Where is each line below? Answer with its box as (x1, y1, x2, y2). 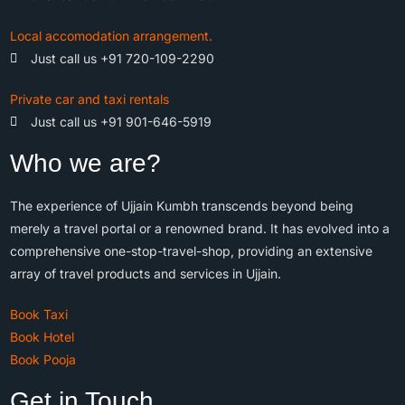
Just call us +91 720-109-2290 (30, 51, 214, 67)
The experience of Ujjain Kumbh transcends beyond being (10, 198, 353, 214)
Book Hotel (10, 329, 74, 345)
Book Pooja (10, 352, 76, 368)
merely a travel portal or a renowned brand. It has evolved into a (10, 221, 390, 237)
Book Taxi (10, 306, 68, 323)
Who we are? (10, 149, 161, 178)
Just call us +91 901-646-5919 (30, 114, 212, 130)
